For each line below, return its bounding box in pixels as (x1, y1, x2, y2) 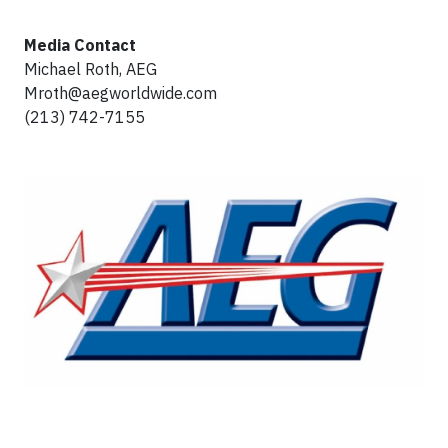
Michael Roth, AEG (24, 59, 157, 79)
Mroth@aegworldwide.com (24, 83, 217, 103)
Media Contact (24, 35, 136, 55)
